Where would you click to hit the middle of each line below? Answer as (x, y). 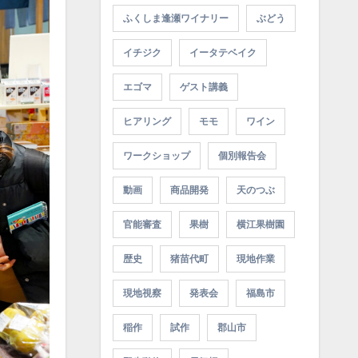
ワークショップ (156, 156)
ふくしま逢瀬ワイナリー (175, 19)
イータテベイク (223, 53)
